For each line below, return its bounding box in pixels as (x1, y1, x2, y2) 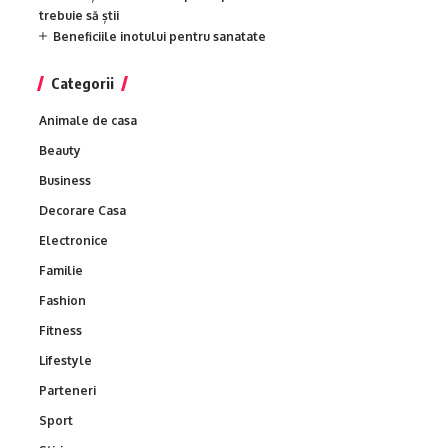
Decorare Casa (39, 202, 126, 218)
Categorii (51, 73, 114, 92)
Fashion (39, 292, 86, 308)
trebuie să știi (39, 7, 119, 23)
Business (39, 172, 91, 188)
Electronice (39, 232, 108, 248)
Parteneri (39, 382, 96, 398)
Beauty (39, 142, 81, 158)
